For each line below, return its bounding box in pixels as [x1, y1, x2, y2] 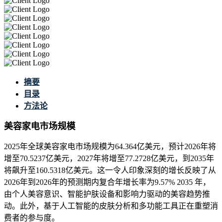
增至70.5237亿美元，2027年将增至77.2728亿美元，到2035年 [4, 154, 214, 163]
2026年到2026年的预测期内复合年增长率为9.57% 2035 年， [4, 178, 211, 187]
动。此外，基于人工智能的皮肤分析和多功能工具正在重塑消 [4, 202, 218, 211]
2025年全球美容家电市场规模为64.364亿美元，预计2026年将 [4, 142, 216, 151]
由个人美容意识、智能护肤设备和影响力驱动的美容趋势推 [4, 190, 210, 199]
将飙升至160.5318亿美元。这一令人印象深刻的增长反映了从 [4, 166, 216, 175]
